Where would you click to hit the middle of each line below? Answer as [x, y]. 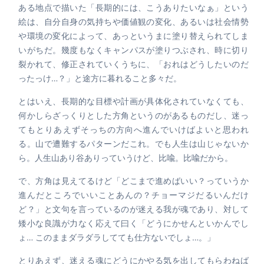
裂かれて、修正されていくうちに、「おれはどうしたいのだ [133, 65]
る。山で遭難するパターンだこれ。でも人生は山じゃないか [133, 144]
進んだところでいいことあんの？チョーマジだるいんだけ [133, 195]
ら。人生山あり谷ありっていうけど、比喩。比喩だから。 [126, 158]
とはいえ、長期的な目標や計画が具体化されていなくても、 [133, 102]
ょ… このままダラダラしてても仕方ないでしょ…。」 [117, 238]
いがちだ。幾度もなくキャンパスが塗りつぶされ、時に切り [133, 50]
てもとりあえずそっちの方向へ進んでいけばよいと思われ [133, 130]
